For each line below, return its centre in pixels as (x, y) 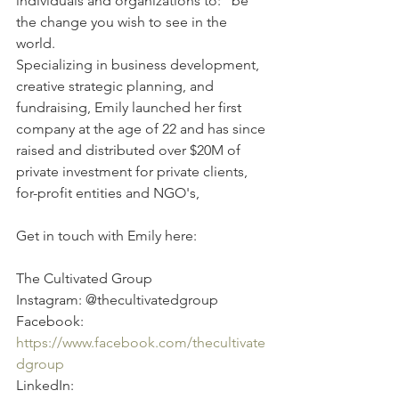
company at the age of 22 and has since (142, 129)
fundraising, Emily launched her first (130, 107)
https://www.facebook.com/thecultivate (141, 342)
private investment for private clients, (134, 171)
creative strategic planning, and (117, 86)
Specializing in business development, (139, 65)
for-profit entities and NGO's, (108, 193)
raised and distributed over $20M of (130, 150)
